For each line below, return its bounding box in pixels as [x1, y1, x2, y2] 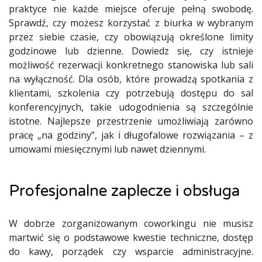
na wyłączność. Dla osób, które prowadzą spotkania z [9, 73, 253, 85]
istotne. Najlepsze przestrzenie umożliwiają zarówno [9, 115, 253, 127]
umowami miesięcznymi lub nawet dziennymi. [9, 143, 206, 156]
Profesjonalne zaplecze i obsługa [9, 182, 240, 200]
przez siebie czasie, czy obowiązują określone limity [9, 30, 253, 43]
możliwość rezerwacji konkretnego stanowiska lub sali [9, 58, 253, 71]
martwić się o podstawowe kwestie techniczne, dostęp [9, 231, 253, 244]
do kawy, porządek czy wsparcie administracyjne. [9, 245, 253, 258]
